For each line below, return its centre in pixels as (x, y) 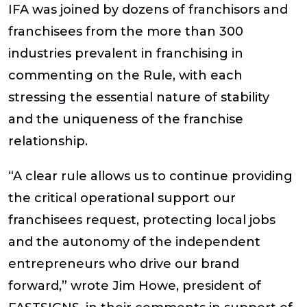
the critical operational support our (122, 198)
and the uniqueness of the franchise (126, 119)
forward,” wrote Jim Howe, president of (135, 285)
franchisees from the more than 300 (126, 31)
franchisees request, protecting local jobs (142, 220)
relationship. (48, 141)
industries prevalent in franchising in (126, 53)
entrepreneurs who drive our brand (124, 263)
